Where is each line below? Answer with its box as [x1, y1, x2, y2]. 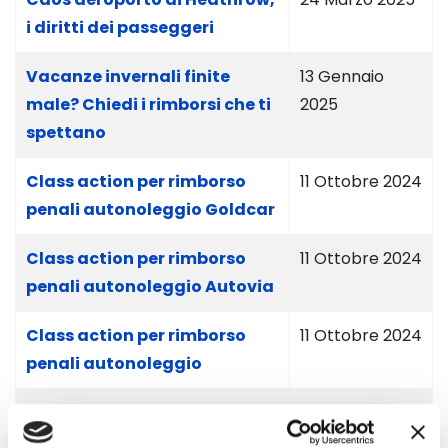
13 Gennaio [300, 65, 384, 88]
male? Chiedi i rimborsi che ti [26, 93, 271, 116]
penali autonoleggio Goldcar [26, 198, 275, 221]
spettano [26, 121, 106, 144]
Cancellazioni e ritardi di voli [26, 401, 271, 424]
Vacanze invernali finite [26, 65, 230, 88]
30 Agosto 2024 [300, 401, 422, 424]
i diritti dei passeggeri [26, 16, 214, 39]
